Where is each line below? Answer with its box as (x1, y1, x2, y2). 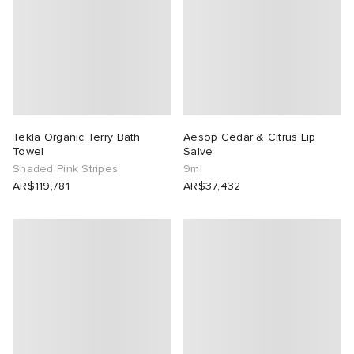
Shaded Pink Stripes (13, 162, 119, 175)
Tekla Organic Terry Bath (13, 130, 141, 144)
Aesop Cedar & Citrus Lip (183, 130, 316, 144)
